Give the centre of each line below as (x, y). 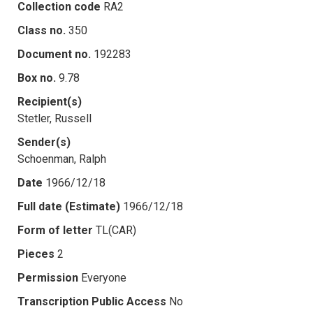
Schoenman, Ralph (62, 159)
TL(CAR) (116, 230)
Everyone (104, 277)
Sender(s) (44, 142)
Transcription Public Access (92, 301)
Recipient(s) (50, 101)
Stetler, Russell (54, 118)
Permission (48, 277)
